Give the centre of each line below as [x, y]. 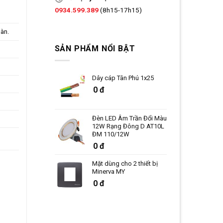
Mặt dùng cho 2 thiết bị [125, 164]
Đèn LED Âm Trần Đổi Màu [129, 118]
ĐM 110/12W [111, 134]
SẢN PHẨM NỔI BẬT [95, 48]
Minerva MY [108, 172]
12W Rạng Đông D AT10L [128, 126]
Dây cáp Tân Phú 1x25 [123, 78]
